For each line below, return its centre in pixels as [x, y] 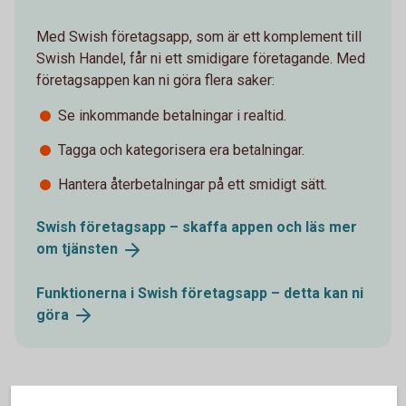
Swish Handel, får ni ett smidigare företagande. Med [201, 58]
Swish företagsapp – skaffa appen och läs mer [197, 227]
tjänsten [90, 248]
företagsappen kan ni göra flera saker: [155, 80]
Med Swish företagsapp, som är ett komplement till [199, 36]
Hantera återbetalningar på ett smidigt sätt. [193, 184]
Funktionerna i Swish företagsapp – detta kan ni [200, 293]
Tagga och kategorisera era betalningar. [181, 150]
